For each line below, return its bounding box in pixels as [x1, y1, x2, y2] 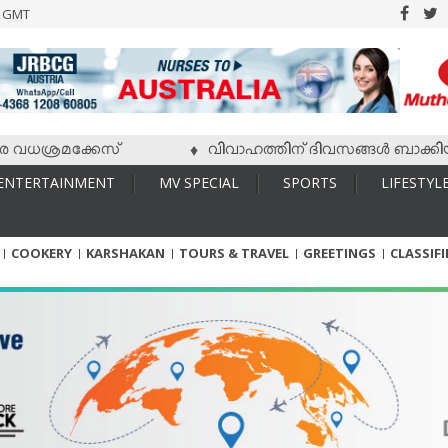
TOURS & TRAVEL [179, 243, 289, 262]
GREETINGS [303, 243, 376, 262]
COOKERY [11, 243, 72, 262]
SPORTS [283, 172, 337, 192]
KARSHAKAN [86, 243, 165, 262]
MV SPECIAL [159, 172, 239, 192]
